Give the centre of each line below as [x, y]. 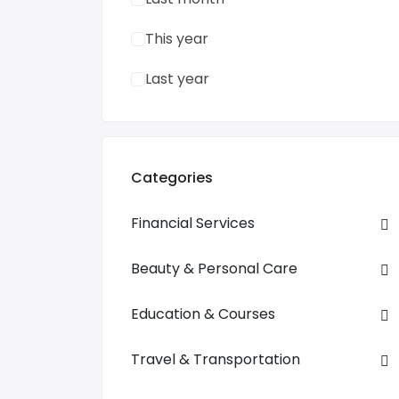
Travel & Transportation [216, 359]
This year [177, 39]
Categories [172, 178]
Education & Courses [203, 314]
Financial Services [193, 223]
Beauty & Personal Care [214, 269]
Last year [177, 79]
